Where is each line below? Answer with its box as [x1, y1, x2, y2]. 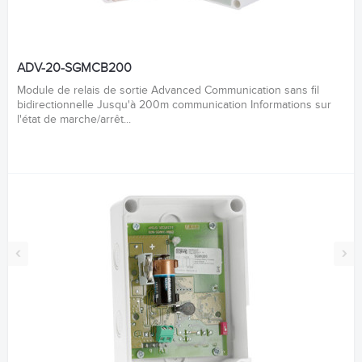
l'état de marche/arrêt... [17, 113, 131, 127]
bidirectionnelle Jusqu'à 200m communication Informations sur [17, 99, 331, 112]
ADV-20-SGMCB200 [17, 60, 132, 76]
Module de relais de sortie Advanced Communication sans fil [17, 84, 319, 98]
